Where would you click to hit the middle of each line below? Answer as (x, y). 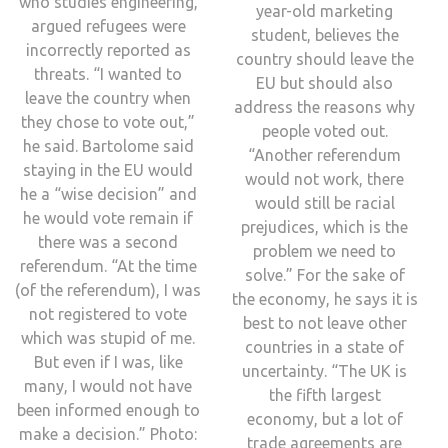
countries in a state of (325, 346)
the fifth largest (324, 394)
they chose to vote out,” (108, 121)
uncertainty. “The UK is (325, 370)
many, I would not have (108, 385)
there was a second (108, 241)
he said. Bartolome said (108, 145)
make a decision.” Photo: (108, 433)
